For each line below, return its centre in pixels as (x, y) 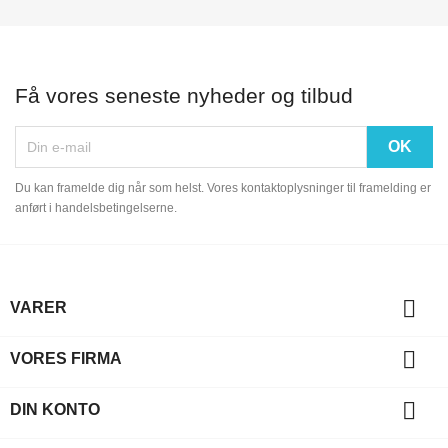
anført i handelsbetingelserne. (96, 207)
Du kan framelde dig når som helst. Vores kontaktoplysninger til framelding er (223, 187)
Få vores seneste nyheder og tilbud (184, 95)
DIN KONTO (55, 409)
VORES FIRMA (66, 358)
